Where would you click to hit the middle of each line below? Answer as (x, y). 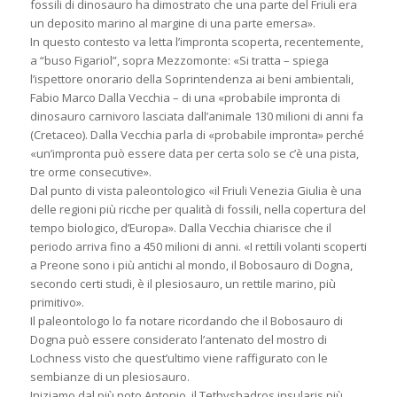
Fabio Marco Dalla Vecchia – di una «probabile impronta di (185, 97)
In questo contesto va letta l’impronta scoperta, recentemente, (196, 41)
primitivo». (57, 302)
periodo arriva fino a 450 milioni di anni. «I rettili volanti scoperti (198, 246)
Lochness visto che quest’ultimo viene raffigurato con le (179, 358)
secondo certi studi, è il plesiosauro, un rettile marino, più (183, 283)
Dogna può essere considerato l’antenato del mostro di (178, 339)
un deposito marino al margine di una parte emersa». (172, 23)
